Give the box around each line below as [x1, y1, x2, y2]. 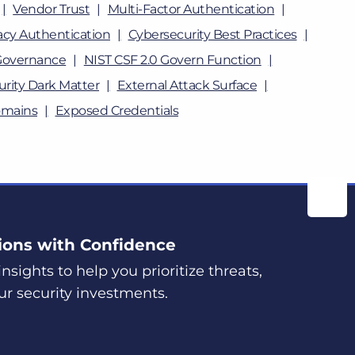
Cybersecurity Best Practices [128, 27, 297, 42]
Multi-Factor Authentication [107, 2, 275, 17]
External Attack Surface [116, 78, 257, 93]
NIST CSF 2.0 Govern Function [83, 52, 261, 67]
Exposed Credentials [55, 103, 178, 118]
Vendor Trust [13, 2, 90, 17]
